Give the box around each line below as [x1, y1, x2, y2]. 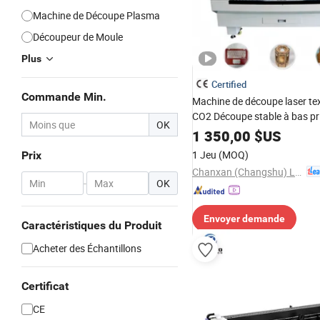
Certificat [21, 279, 69, 293]
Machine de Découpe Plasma [33, 9, 160, 22]
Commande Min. [21, 90, 106, 104]
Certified [211, 78, 246, 91]
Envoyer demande [204, 213, 285, 224]
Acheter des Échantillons [33, 241, 141, 255]
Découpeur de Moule [33, 30, 123, 44]
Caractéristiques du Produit [21, 219, 161, 232]
